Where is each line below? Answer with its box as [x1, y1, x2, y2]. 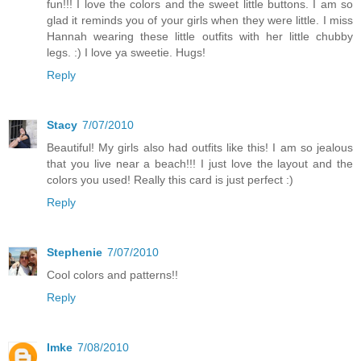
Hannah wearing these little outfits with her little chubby [47, 29, 353, 43]
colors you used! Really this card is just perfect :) [47, 172, 293, 186]
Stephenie [47, 245, 102, 259]
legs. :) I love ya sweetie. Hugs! [47, 45, 205, 59]
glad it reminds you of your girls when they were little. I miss [47, 13, 353, 27]
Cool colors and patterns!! [47, 268, 178, 281]
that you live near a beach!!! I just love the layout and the [47, 156, 353, 170]
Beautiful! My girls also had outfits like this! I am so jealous [47, 140, 353, 154]
